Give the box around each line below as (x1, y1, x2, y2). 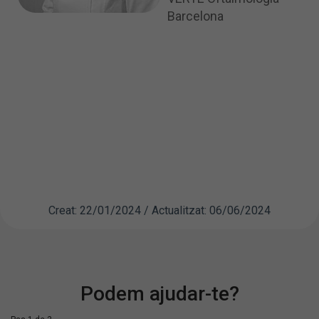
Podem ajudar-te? (80, 281, 239, 305)
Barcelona (167, 8, 224, 23)
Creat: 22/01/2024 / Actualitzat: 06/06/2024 (48, 203, 271, 217)
